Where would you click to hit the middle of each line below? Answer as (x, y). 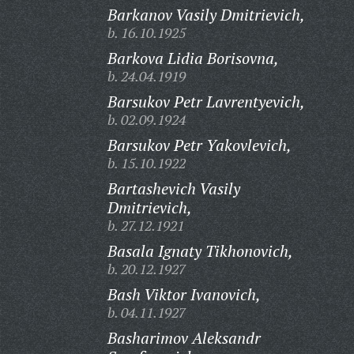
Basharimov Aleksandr (184, 338)
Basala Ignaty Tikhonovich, (200, 251)
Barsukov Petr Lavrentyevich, (206, 102)
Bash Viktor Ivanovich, (184, 294)
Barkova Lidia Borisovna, (193, 58)
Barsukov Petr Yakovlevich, (199, 145)
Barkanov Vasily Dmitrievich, (206, 15)
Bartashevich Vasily (173, 188)
